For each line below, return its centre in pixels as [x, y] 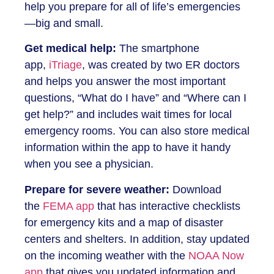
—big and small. [64, 23]
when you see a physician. [89, 164]
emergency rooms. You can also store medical [137, 131]
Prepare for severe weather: [97, 189]
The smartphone [158, 49]
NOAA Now [216, 255]
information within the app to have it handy [128, 148]
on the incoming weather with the [106, 255]
